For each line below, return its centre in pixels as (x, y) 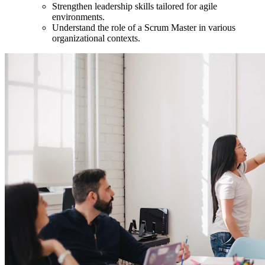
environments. (78, 17)
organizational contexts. (96, 38)
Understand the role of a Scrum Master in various (144, 27)
